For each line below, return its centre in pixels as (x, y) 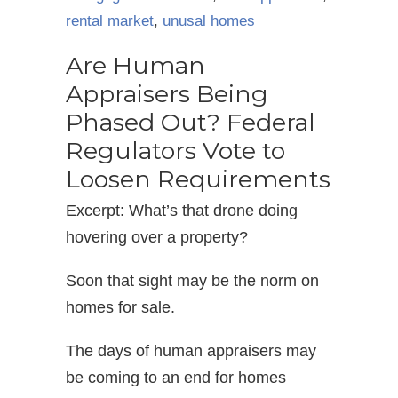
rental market (110, 20)
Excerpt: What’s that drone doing (182, 210)
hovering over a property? (157, 237)
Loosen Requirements (198, 179)
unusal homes (209, 20)
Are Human (135, 65)
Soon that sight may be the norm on (192, 280)
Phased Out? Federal (191, 122)
